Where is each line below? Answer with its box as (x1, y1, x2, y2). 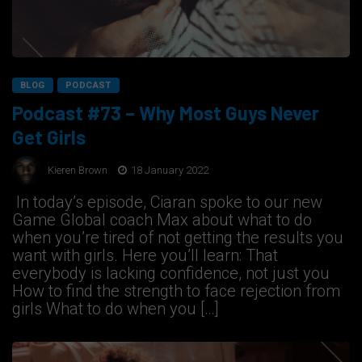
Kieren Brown (48, 163, 107, 176)
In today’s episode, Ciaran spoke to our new (12, 192, 322, 213)
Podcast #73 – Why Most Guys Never (12, 101, 319, 125)
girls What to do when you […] (12, 299, 219, 319)
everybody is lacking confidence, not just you (12, 263, 330, 284)
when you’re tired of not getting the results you (12, 228, 343, 248)
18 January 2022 (128, 163, 208, 176)
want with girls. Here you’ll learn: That (12, 246, 278, 266)
